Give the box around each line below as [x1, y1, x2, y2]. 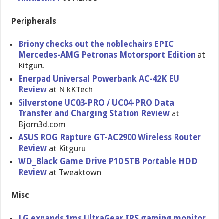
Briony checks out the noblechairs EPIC [18, 39, 174, 49]
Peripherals [11, 16, 57, 26]
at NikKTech [49, 85, 93, 94]
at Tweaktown [47, 167, 102, 177]
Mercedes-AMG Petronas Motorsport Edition [18, 50, 198, 60]
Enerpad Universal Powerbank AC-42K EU [18, 74, 180, 84]
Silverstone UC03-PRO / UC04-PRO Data [18, 98, 175, 108]
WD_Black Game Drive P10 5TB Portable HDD [18, 156, 198, 166]
